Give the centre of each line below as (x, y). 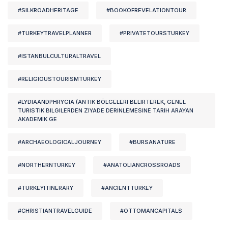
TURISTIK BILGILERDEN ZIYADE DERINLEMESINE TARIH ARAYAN (106, 111)
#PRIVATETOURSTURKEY (154, 33)
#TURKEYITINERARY (46, 188)
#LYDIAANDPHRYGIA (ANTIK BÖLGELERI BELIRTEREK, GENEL (102, 102)
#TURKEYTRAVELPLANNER (55, 33)
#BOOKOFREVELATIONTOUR (146, 10)
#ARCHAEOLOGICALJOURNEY (60, 142)
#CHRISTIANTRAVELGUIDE (55, 211)
